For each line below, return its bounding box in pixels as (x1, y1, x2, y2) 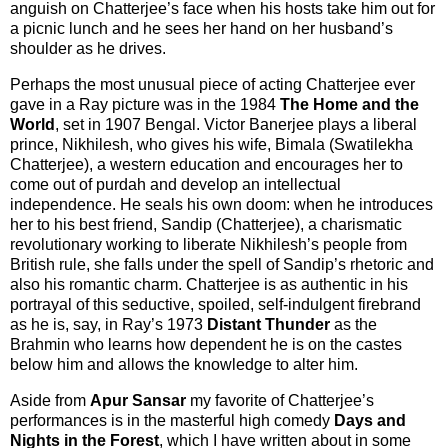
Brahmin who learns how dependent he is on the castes (10, 335, 402, 353)
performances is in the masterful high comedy (10, 411, 334, 429)
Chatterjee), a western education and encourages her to (10, 155, 403, 173)
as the (334, 315, 377, 333)
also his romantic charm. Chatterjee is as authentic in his (10, 275, 408, 293)
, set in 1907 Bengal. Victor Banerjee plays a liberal (55, 115, 417, 133)
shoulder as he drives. (10, 40, 166, 58)
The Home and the (280, 95, 419, 113)
